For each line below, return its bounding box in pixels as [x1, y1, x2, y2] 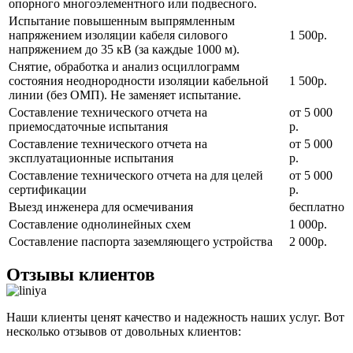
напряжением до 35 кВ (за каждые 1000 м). [9, 42, 240, 56]
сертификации [9, 182, 87, 196]
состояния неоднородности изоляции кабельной [9, 73, 269, 87]
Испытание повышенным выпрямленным [9, 13, 235, 28]
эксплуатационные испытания [9, 150, 173, 165]
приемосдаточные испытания [9, 119, 168, 133]
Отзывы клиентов [6, 264, 154, 284]
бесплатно [289, 199, 344, 214]
